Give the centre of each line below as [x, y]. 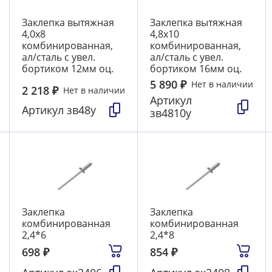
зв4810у [170, 113]
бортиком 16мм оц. [195, 69]
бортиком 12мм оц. [67, 69]
